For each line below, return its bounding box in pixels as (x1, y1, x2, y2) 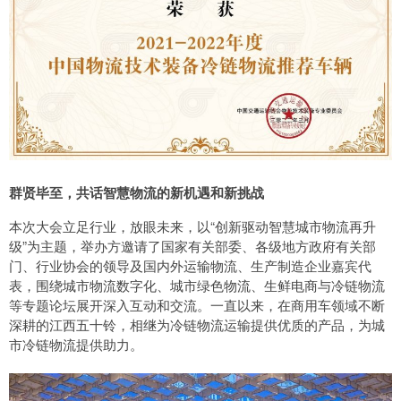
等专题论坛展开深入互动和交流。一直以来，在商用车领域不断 (9, 295, 385, 315)
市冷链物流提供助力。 (9, 335, 143, 354)
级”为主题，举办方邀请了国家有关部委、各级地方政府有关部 (9, 236, 376, 256)
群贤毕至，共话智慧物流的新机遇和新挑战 (9, 183, 264, 203)
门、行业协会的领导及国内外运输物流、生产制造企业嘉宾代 (9, 256, 371, 276)
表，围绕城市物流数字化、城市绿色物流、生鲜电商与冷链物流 (9, 276, 385, 295)
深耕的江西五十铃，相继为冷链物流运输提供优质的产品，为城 (9, 315, 385, 335)
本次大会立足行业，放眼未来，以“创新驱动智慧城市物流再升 (9, 217, 376, 236)
